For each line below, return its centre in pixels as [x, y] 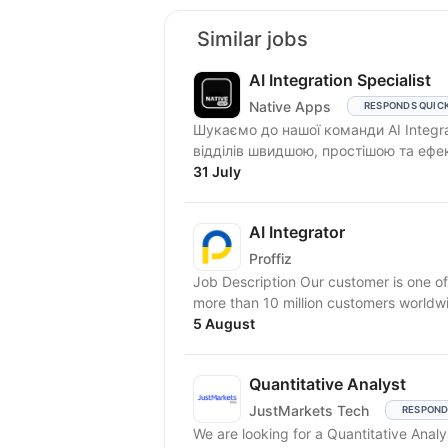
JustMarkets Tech [309, 410]
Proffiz [270, 258]
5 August [224, 323]
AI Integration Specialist [340, 80]
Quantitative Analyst [327, 384]
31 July [217, 171]
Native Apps [290, 106]
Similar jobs [252, 39]
